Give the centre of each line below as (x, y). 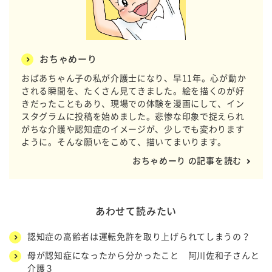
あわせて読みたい (136, 211)
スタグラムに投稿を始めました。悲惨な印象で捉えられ (133, 116)
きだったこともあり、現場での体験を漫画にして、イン (133, 104)
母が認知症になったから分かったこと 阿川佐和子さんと (144, 255)
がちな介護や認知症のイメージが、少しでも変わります (133, 129)
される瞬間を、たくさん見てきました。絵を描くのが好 (133, 91)
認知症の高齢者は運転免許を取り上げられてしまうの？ (139, 236)
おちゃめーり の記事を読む (187, 161)
